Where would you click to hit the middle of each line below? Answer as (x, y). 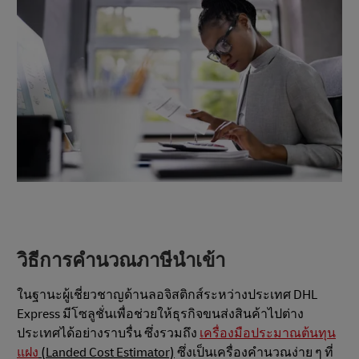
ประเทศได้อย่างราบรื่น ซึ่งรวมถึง (108, 333)
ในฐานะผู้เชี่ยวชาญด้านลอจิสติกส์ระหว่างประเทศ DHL (167, 294)
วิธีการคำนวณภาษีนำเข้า (121, 261)
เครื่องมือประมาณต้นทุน (268, 333)
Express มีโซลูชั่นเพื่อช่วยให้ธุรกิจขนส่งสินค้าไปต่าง (160, 314)
